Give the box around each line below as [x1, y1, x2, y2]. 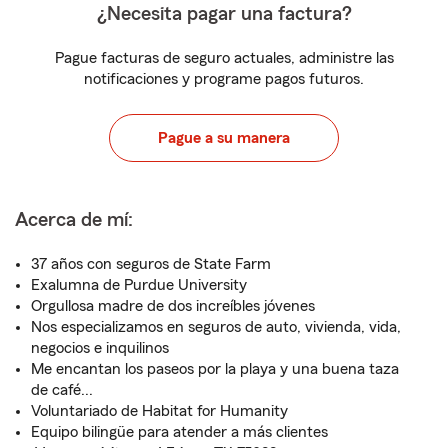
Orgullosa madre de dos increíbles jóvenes [31, 298, 315, 314]
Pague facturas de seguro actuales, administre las [54, 50, 394, 66]
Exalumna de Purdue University [31, 277, 247, 293]
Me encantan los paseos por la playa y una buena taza [31, 361, 399, 377]
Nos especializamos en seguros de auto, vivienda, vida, [31, 319, 401, 335]
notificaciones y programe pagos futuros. [84, 71, 364, 87]
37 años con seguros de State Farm [31, 256, 271, 272]
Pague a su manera [158, 130, 290, 146]
